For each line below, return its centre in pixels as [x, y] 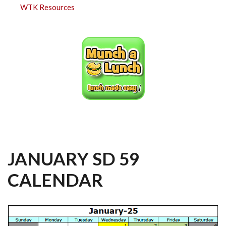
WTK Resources [47, 7]
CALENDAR [55, 180]
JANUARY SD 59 [73, 158]
